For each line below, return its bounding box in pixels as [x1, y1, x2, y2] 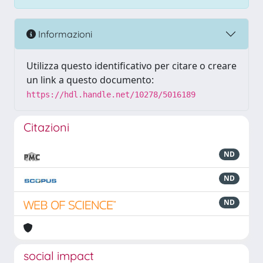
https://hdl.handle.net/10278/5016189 [26, 90, 195, 99]
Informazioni [36, 28, 92, 40]
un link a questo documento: [26, 73, 154, 86]
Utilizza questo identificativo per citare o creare [26, 59, 237, 72]
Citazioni [23, 120, 69, 134]
